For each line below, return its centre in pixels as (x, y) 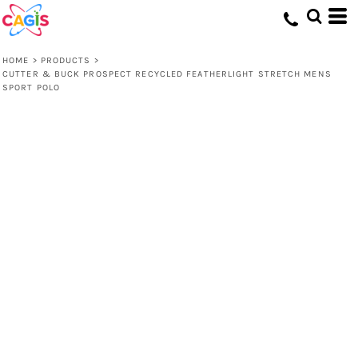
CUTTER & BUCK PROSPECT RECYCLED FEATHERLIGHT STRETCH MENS (167, 74)
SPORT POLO (31, 88)
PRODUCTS (66, 60)
